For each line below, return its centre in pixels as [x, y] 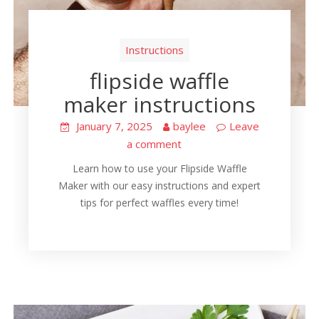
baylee [189, 126]
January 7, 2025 [114, 126]
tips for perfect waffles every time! [159, 202]
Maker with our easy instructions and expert [159, 185]
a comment [154, 143]
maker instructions [159, 104]
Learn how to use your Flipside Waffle [159, 168]
